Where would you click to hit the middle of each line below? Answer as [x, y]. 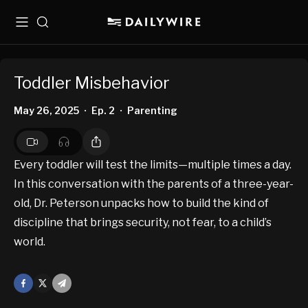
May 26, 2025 [46, 111]
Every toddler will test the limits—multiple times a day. [153, 165]
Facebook [37, 283]
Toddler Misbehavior [92, 83]
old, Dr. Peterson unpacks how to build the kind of [141, 203]
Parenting [152, 111]
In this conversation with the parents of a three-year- [154, 184]
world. [30, 242]
